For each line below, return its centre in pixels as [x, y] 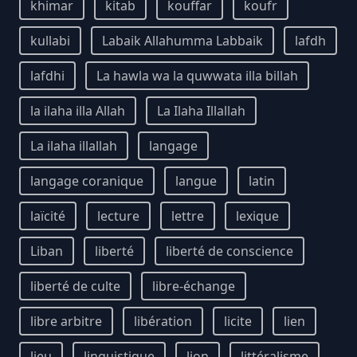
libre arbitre [66, 321]
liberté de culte [75, 286]
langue [196, 181]
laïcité [48, 216]
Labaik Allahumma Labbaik [182, 41]
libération [163, 321]
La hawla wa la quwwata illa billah [197, 76]
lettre [188, 216]
